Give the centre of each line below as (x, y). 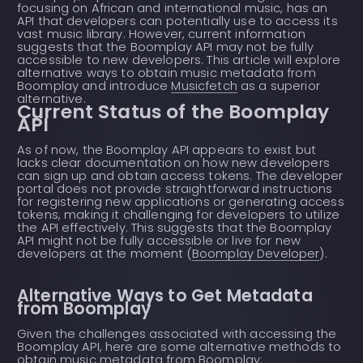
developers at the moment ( (105, 253)
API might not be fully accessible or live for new (159, 240)
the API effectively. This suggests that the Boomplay (175, 227)
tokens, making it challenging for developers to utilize (179, 214)
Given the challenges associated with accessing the (177, 334)
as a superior (278, 86)
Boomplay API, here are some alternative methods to (179, 347)
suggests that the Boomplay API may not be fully (165, 47)
